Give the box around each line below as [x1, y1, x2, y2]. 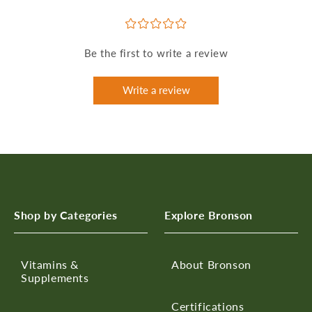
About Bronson [171, 257, 251, 271]
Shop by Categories [14, 208, 118, 221]
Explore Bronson [164, 208, 253, 221]
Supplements [21, 270, 89, 284]
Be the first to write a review [84, 46, 228, 59]
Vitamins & [21, 257, 79, 271]
